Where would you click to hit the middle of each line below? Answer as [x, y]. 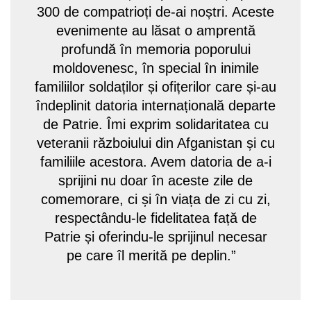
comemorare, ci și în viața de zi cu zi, [155, 199]
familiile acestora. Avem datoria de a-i [155, 161]
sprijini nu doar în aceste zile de [155, 180]
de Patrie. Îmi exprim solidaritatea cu [155, 124]
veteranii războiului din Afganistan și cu [155, 143]
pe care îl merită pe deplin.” [155, 255]
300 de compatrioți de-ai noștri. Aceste [155, 11]
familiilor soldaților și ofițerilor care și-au [155, 86]
